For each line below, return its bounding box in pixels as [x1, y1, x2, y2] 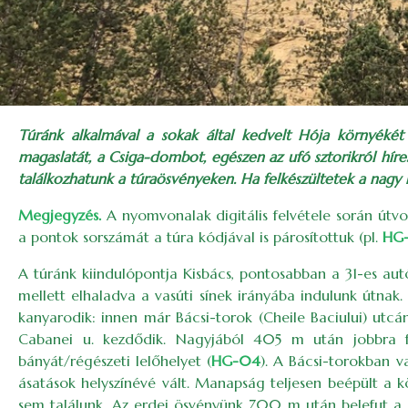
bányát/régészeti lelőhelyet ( [18, 352, 212, 370]
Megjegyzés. [18, 206, 101, 224]
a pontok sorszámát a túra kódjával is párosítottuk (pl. [18, 228, 382, 246]
